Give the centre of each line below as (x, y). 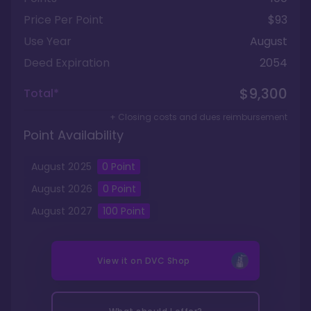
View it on (121, 261)
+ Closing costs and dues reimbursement (199, 117)
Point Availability (74, 135)
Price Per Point (64, 20)
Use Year (48, 41)
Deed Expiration (67, 63)
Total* (41, 93)
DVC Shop (167, 261)
